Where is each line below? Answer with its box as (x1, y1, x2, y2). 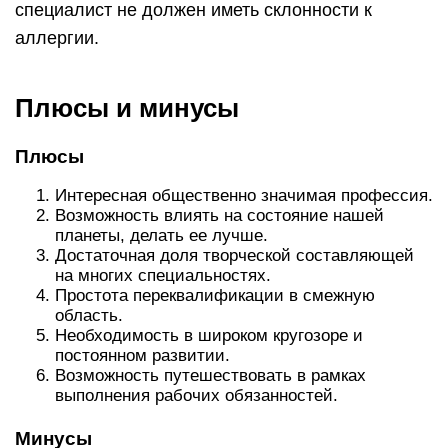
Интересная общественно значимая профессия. (55, 186, 433, 206)
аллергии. (15, 28, 99, 49)
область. (55, 306, 123, 326)
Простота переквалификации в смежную (55, 286, 375, 306)
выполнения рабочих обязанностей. (55, 386, 338, 406)
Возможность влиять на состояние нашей (55, 206, 384, 226)
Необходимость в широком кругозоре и (55, 326, 363, 346)
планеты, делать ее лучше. (55, 226, 268, 246)
